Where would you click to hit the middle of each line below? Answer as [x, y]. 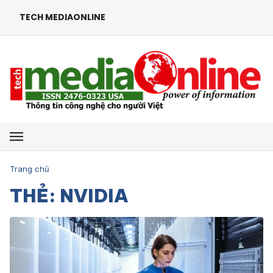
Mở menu [33, 133]
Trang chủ [30, 168]
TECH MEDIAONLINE [62, 17]
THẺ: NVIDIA [69, 195]
